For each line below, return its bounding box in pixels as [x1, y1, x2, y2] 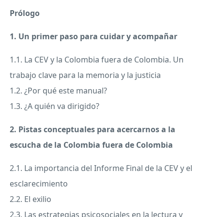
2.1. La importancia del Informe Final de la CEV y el [10, 163, 192, 174]
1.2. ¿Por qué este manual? [10, 85, 107, 96]
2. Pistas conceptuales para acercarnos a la [10, 124, 175, 135]
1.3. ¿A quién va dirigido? [10, 101, 99, 112]
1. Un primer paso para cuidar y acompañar [10, 31, 177, 42]
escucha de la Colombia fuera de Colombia [10, 139, 173, 151]
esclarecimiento [10, 178, 68, 189]
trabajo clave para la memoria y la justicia [10, 70, 161, 81]
